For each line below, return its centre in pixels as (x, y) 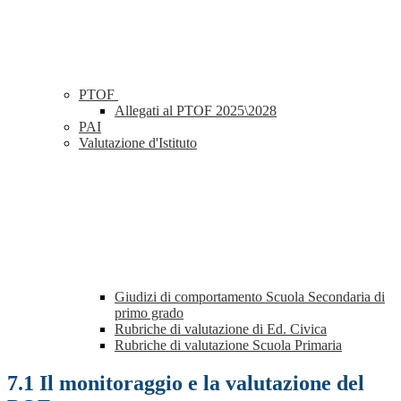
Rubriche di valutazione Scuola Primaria (228, 346)
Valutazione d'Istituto (138, 143)
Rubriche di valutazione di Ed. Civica (221, 329)
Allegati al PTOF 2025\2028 (196, 111)
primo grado (149, 313)
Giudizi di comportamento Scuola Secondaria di (250, 297)
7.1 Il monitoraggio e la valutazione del (186, 384)
